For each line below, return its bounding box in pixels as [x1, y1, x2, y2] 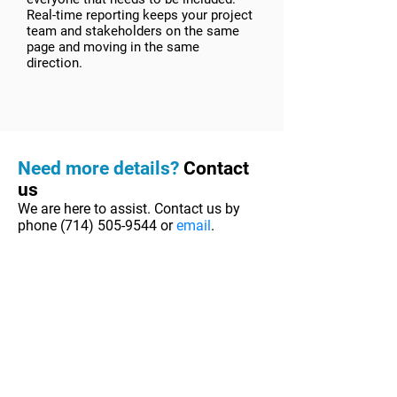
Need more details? [18, 158, 179, 179]
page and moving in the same [27, 39, 199, 55]
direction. [27, 55, 82, 71]
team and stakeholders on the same [27, 23, 239, 39]
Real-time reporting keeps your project [27, 7, 253, 23]
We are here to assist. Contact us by [18, 200, 240, 217]
